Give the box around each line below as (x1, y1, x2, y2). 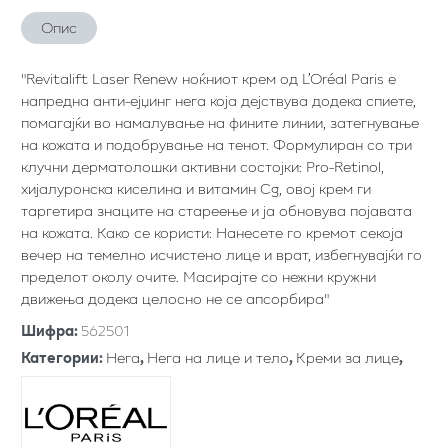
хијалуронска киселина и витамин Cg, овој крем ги (21, 177, 371, 201)
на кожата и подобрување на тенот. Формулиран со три (21, 133, 412, 157)
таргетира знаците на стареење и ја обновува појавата (21, 199, 412, 223)
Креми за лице (296, 346, 399, 370)
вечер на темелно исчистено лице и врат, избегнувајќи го (21, 243, 422, 267)
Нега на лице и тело (147, 346, 289, 370)
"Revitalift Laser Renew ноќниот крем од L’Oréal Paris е (21, 67, 396, 91)
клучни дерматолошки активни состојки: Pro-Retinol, (21, 155, 384, 179)
